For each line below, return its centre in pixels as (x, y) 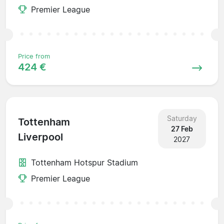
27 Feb (182, 128)
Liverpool (40, 137)
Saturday (182, 118)
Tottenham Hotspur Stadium (84, 162)
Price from (34, 56)
